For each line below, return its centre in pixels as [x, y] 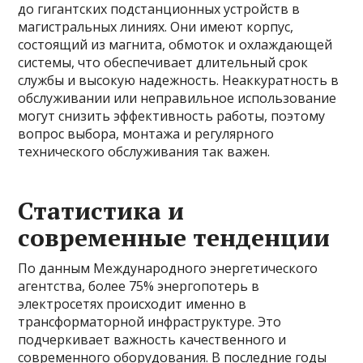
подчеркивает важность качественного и [152, 340]
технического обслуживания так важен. [144, 152]
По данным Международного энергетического [168, 268]
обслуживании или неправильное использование [177, 98]
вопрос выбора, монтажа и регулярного [146, 134]
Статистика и [101, 211]
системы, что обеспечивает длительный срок [163, 62]
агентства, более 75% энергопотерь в [139, 286]
